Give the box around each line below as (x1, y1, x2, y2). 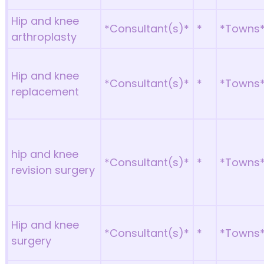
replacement (11, 84, 80, 99)
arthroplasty (11, 29, 77, 44)
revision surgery (11, 163, 95, 177)
